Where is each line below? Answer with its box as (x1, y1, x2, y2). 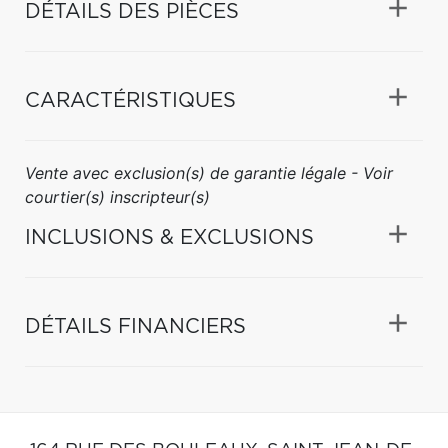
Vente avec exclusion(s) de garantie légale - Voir (25, 162, 393, 183)
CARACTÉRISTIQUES (25, 90, 236, 111)
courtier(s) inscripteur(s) (25, 186, 210, 207)
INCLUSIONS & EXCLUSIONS (25, 227, 314, 248)
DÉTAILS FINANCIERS (25, 316, 246, 337)
